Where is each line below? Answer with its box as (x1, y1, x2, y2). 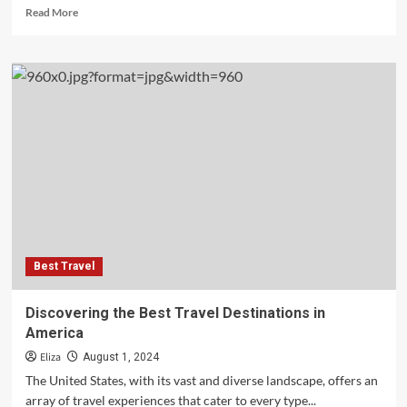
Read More (25, 5, 78, 19)
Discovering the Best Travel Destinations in (25, 304, 325, 322)
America (25, 324, 84, 342)
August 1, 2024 (82, 351, 159, 363)
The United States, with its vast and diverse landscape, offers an (25, 372, 378, 388)
